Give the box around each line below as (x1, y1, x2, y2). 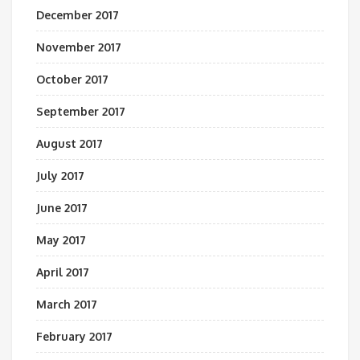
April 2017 (36, 265, 89, 279)
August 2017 (36, 137, 103, 150)
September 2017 (36, 104, 125, 118)
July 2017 (36, 169, 84, 182)
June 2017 (36, 201, 88, 215)
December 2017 (36, 8, 119, 22)
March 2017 (36, 297, 97, 311)
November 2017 (36, 40, 121, 54)
